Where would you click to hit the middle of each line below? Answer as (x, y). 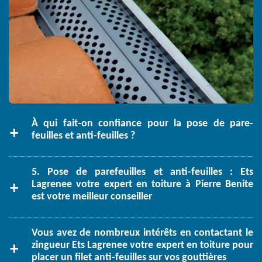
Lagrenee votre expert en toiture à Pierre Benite (142, 185)
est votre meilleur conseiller (92, 197)
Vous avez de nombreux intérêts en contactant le (142, 233)
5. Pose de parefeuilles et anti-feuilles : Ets (142, 173)
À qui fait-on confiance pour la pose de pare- (142, 124)
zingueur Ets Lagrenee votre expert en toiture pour (142, 246)
